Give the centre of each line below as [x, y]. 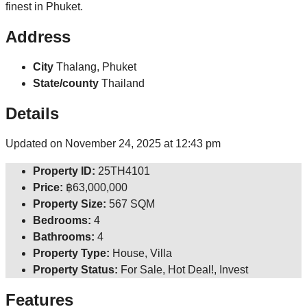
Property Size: [70, 204]
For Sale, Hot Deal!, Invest [184, 270]
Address [38, 37]
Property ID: [64, 171]
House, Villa [142, 254]
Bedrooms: [62, 221]
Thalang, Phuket [96, 67]
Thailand [123, 84]
